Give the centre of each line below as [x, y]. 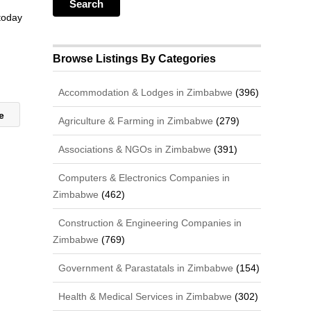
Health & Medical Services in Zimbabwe [144, 296]
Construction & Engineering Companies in [149, 222]
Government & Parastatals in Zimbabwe [145, 268]
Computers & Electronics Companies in [143, 177]
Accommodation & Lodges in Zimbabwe [144, 92]
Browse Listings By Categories [135, 58]
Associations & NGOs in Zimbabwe [134, 149]
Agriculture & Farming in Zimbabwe [135, 120]
